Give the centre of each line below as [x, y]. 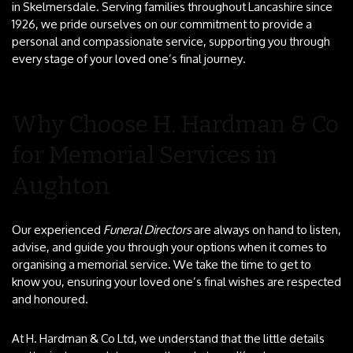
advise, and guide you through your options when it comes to [169, 247]
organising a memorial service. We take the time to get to [162, 264]
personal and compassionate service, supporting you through [171, 41]
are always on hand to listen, [266, 229]
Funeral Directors [147, 229]
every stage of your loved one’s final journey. [129, 58]
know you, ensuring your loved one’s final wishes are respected [176, 281]
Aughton [61, 186]
